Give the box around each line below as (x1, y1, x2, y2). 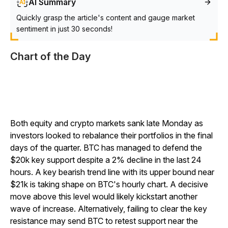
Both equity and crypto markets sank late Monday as (10, 118, 203, 128)
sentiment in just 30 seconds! (16, 24, 112, 33)
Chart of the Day (10, 50, 91, 63)
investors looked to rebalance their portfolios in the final (10, 130, 213, 140)
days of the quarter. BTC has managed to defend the (10, 142, 202, 153)
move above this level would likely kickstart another (10, 191, 197, 202)
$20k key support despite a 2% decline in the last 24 (10, 155, 202, 165)
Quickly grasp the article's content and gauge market (16, 13, 195, 22)
